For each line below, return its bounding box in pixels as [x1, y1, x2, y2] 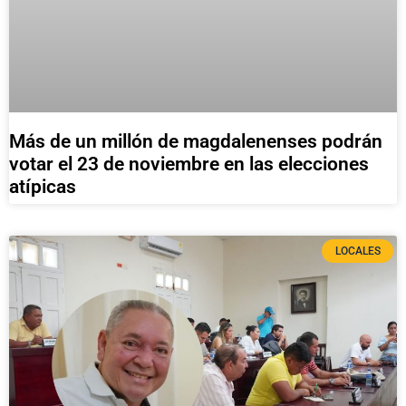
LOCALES [334, 245, 381, 258]
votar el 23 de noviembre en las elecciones [9, 152, 369, 175]
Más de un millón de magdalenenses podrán [9, 130, 382, 152]
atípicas [9, 175, 76, 198]
